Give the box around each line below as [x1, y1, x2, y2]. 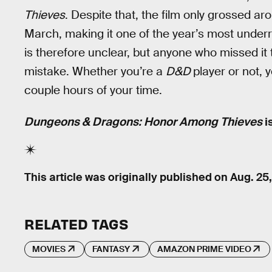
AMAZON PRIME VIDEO [157, 243, 251, 255]
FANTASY [92, 243, 131, 255]
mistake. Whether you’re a [24, 63, 166, 79]
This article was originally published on [24, 170, 230, 184]
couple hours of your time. [24, 82, 162, 98]
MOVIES [32, 243, 66, 255]
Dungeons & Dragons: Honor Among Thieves [24, 114, 262, 130]
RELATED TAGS [24, 214, 128, 233]
